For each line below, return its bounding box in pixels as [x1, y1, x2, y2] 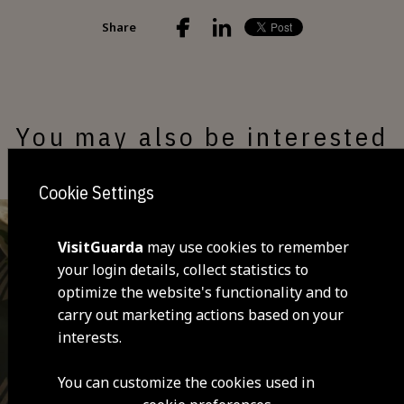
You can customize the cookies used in [58, 372, 316, 393]
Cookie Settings [38, 179, 154, 205]
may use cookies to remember [143, 237, 350, 258]
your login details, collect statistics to [58, 260, 309, 280]
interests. [58, 327, 123, 348]
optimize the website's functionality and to [58, 282, 349, 303]
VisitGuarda [58, 237, 144, 258]
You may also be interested [14, 118, 390, 153]
